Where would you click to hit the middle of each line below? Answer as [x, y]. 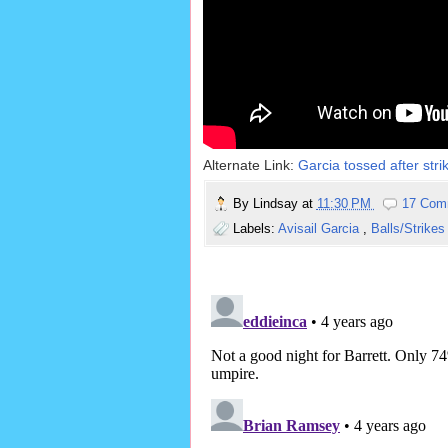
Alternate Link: [250, 165]
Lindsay [277, 204]
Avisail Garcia [320, 229]
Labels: [255, 229]
